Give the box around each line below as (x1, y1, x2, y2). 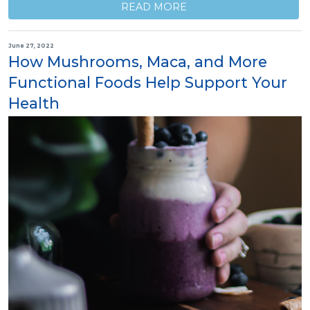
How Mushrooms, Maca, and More (8, 52, 267, 71)
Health (8, 93, 60, 112)
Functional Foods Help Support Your (8, 73, 287, 91)
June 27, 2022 (8, 42, 54, 50)
